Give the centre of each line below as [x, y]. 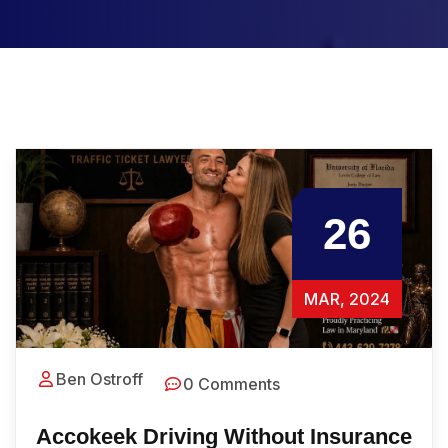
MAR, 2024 [347, 299]
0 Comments [231, 384]
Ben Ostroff [99, 379]
